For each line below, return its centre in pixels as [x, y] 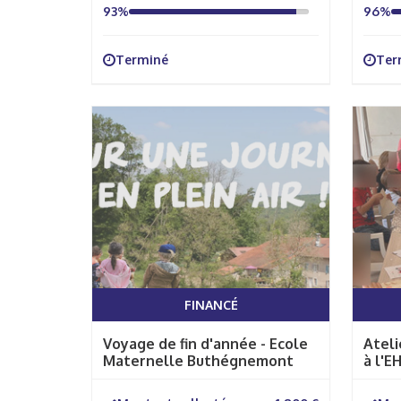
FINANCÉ [211, 305]
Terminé [142, 60]
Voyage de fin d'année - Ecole [205, 344]
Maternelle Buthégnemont [198, 361]
